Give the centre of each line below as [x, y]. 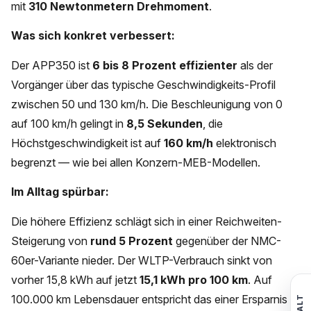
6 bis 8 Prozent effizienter [165, 65]
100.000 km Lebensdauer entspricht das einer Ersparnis [149, 299]
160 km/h [188, 143]
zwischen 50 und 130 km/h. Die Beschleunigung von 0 [147, 104]
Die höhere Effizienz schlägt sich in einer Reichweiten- [146, 221]
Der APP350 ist [52, 65]
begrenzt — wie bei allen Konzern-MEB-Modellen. [136, 162]
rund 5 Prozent [132, 241]
